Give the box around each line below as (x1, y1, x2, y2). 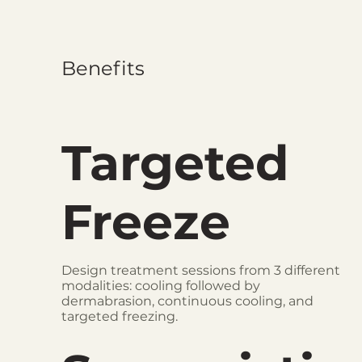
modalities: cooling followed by (61, 277, 261, 293)
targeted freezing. (61, 308, 179, 324)
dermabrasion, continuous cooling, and (61, 293, 314, 309)
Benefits (61, 56, 145, 80)
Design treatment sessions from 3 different (61, 262, 341, 278)
